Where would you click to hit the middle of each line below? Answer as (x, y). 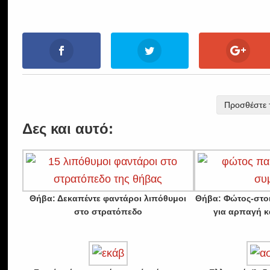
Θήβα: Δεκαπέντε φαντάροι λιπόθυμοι (108, 199)
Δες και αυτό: (68, 129)
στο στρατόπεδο (108, 212)
